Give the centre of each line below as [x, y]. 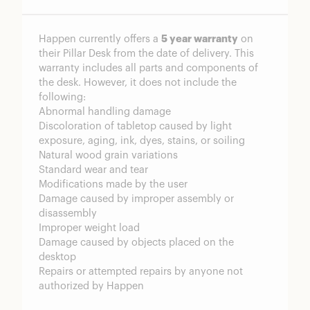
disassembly [68, 214]
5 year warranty [200, 39]
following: [62, 98]
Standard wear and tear [93, 170]
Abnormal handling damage [105, 112]
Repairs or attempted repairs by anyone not [141, 272]
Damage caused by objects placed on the [136, 243]
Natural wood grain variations [108, 156]
